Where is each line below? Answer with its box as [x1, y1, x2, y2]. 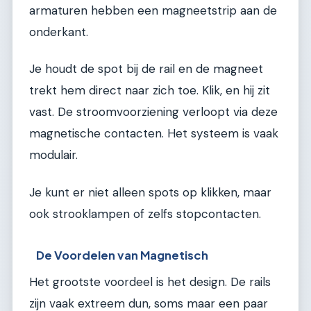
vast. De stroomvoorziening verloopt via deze [29, 104, 278, 120]
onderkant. [29, 24, 88, 40]
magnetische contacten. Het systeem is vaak [29, 126, 278, 142]
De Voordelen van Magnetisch [36, 248, 209, 263]
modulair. [29, 147, 78, 163]
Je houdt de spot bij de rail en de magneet [29, 61, 263, 77]
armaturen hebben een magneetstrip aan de [29, 3, 277, 19]
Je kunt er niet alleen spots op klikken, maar [29, 184, 271, 200]
